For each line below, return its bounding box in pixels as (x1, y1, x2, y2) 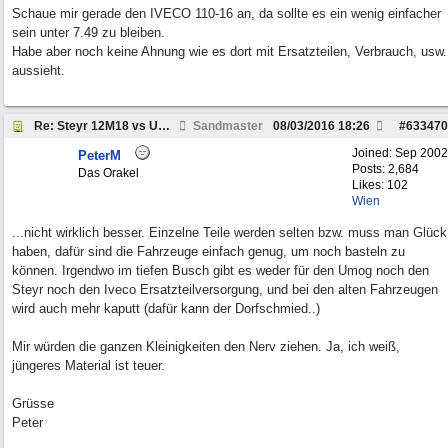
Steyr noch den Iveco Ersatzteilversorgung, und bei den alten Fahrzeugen (12, 282, 438, 297)
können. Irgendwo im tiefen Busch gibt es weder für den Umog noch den (12, 263, 429, 278)
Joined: (352, 146, 395, 160)
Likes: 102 (352, 178, 408, 192)
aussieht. (12, 63, 65, 78)
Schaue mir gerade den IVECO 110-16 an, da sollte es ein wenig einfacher (12, 6, 441, 21)
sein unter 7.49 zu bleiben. (12, 25, 165, 40)
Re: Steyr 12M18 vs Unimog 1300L (158, 119, 170, 133)
